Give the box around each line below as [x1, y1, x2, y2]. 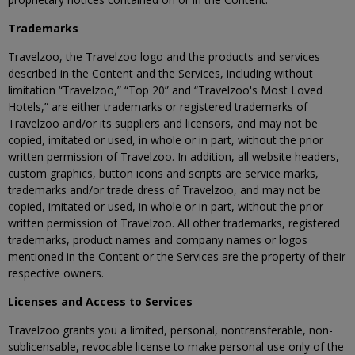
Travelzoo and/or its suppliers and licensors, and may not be [8, 116, 318, 131]
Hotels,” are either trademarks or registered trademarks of [8, 99, 307, 114]
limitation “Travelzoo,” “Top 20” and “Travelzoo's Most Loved [8, 82, 323, 97]
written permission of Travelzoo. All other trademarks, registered [8, 216, 340, 231]
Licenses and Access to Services [8, 294, 193, 309]
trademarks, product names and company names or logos [8, 232, 307, 247]
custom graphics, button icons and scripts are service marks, [8, 166, 319, 181]
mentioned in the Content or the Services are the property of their [8, 249, 345, 264]
